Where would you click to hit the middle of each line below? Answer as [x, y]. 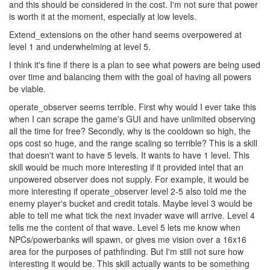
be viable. [27, 89]
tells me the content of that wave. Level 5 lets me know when [125, 228]
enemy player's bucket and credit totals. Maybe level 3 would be [131, 203]
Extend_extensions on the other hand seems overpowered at [125, 35]
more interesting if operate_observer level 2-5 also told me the [128, 191]
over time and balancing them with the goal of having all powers [130, 77]
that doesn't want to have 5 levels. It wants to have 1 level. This [129, 155]
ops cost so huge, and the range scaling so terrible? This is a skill [133, 143]
